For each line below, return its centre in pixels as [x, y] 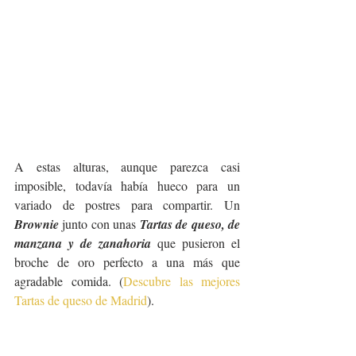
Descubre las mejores [182, 281]
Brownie [37, 224]
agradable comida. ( [69, 281]
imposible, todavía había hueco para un [127, 186]
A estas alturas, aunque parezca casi [127, 167]
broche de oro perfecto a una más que [127, 262]
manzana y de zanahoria [83, 244]
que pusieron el [195, 243]
